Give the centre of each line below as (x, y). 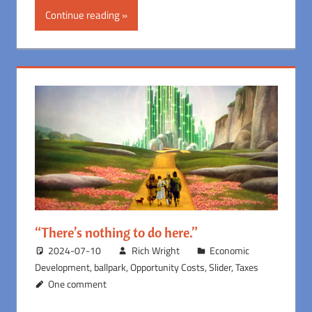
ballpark (110, 267)
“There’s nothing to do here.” (116, 232)
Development (62, 267)
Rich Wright (155, 250)
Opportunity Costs (167, 267)
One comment (78, 283)
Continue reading (82, 15)
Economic (230, 250)
